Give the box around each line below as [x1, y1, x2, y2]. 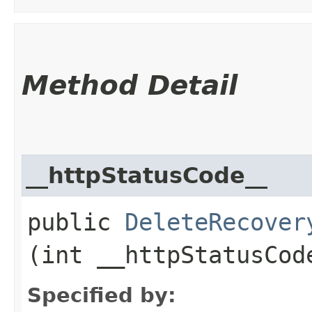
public [27, 208, 125, 236]
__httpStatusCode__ [26, 162, 267, 188]
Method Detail [22, 69, 237, 101]
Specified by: [27, 283, 176, 307]
